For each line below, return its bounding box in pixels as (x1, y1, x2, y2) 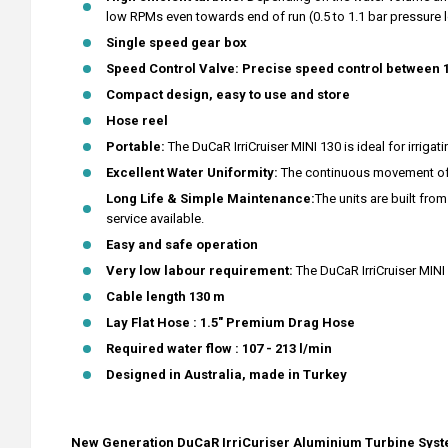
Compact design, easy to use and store (106, 87, 350, 102)
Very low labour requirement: (106, 263, 293, 278)
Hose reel (106, 113, 171, 128)
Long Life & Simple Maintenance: (106, 191, 315, 206)
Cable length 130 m (106, 289, 225, 304)
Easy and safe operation (106, 237, 258, 252)
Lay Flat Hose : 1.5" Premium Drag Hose (106, 315, 355, 330)
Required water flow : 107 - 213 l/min (106, 341, 332, 356)
